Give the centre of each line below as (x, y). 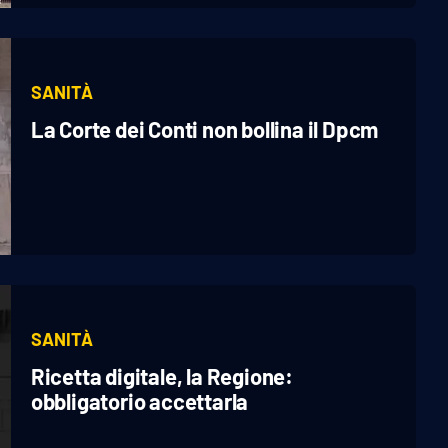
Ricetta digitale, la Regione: (161, 375)
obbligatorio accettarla (139, 400)
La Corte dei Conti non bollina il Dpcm (204, 129)
